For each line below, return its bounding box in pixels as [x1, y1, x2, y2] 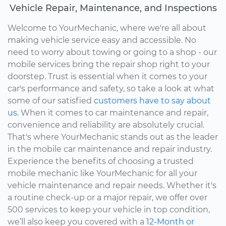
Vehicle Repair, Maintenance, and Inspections [9, 3, 217, 14]
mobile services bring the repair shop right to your [8, 60, 210, 70]
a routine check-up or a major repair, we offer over [8, 193, 207, 203]
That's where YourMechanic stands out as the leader [8, 132, 218, 142]
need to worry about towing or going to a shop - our [8, 47, 217, 58]
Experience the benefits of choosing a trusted [8, 156, 194, 166]
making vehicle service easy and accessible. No [8, 35, 196, 45]
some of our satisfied [8, 96, 94, 106]
